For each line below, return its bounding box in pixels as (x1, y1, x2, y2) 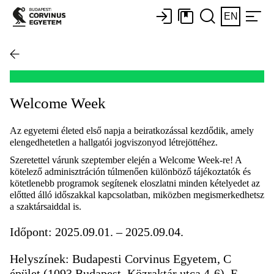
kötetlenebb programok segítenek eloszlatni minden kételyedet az (10, 177, 260, 188)
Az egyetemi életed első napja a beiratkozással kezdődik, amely (10, 125, 254, 136)
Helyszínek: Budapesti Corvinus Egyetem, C (10, 251, 231, 265)
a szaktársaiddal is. (10, 201, 81, 212)
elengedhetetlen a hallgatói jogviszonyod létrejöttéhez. (10, 136, 220, 147)
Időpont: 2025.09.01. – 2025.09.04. (10, 224, 183, 239)
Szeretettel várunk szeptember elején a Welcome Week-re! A (10, 154, 242, 165)
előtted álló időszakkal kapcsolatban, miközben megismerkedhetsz (10, 189, 264, 200)
